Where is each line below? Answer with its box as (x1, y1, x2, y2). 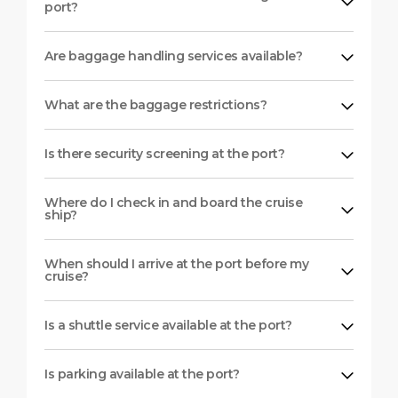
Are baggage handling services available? (44, 47, 302, 64)
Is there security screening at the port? (44, 145, 284, 162)
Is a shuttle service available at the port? (44, 316, 292, 333)
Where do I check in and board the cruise (44, 194, 302, 211)
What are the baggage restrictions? (44, 96, 267, 113)
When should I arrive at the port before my (44, 255, 308, 272)
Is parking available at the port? (44, 365, 240, 382)
